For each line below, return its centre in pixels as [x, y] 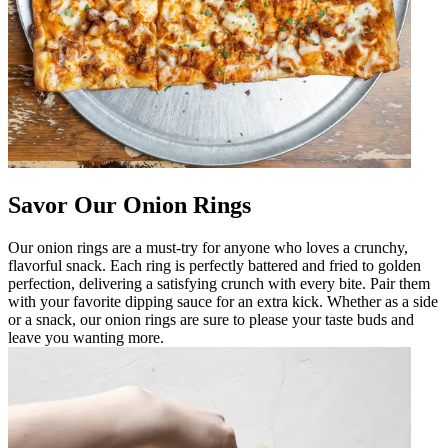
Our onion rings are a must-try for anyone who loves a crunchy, [208, 247]
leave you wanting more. [86, 337]
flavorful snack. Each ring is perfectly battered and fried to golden [214, 265]
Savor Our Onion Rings [129, 204]
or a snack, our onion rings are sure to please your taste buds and [211, 319]
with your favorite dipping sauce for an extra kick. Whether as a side [223, 301]
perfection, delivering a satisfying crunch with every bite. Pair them [219, 283]
